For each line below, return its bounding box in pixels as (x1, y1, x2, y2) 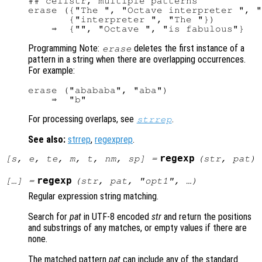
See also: (28, 134, 65, 146)
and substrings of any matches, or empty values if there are (28, 222, 247, 234)
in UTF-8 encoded (81, 211, 151, 223)
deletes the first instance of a (132, 43, 245, 54)
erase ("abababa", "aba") (28, 85, 168, 95)
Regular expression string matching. (28, 191, 158, 202)
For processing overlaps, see (28, 113, 136, 125)
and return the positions (161, 211, 251, 223)
